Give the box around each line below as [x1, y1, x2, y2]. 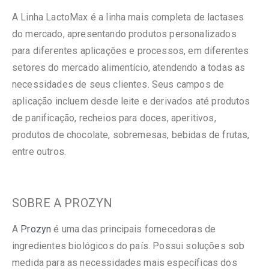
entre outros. [12, 145, 67, 157]
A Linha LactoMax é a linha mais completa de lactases [12, 11, 244, 23]
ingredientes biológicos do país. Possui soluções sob [12, 240, 245, 252]
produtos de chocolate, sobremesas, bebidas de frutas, [12, 128, 250, 141]
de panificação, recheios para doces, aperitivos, [12, 112, 216, 124]
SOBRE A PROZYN [12, 195, 113, 210]
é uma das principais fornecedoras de [51, 223, 216, 235]
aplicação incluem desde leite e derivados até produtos [12, 95, 250, 107]
